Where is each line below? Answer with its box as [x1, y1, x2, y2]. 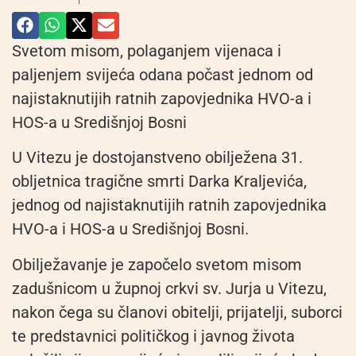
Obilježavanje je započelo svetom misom [12, 254, 302, 274]
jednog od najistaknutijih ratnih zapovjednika [12, 195, 327, 215]
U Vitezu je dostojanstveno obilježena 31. [12, 148, 303, 168]
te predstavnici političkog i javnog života [12, 326, 295, 346]
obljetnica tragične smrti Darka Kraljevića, [12, 172, 307, 192]
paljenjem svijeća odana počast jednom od [12, 64, 313, 84]
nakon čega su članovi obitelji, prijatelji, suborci [12, 302, 342, 322]
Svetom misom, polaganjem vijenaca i [12, 41, 281, 60]
